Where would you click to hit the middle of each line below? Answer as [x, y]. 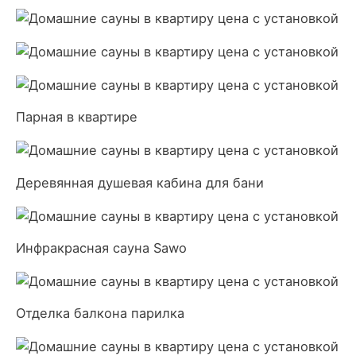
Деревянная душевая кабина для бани [140, 182]
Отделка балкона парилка [100, 313]
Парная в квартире [77, 117]
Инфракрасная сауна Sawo [101, 248]
